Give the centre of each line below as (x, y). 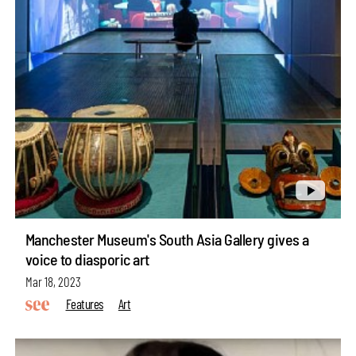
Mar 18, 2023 (53, 281)
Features (84, 304)
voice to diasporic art (87, 259)
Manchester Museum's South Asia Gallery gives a (167, 239)
